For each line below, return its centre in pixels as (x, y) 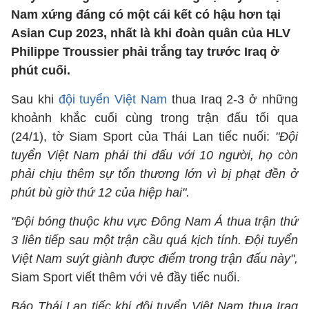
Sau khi (35, 99)
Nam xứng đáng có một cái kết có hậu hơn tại (146, 14)
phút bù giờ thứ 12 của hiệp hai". (100, 192)
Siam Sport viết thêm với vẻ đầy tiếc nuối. (126, 277)
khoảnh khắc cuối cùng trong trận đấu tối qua (154, 118)
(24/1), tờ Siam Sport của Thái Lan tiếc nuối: (141, 137)
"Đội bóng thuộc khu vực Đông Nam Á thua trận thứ (154, 221)
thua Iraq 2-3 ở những (233, 99)
